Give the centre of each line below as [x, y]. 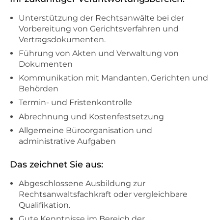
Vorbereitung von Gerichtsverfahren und [99, 29]
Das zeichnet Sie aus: [56, 164]
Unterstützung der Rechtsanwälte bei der [101, 18]
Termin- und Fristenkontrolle [75, 103]
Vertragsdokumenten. [62, 40]
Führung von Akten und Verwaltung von [99, 54]
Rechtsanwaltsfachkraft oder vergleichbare [103, 194]
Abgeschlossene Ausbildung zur [82, 183]
